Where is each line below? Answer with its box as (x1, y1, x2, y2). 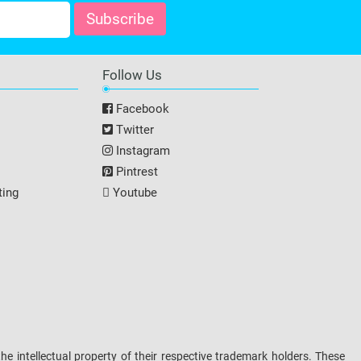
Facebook (113, 102, 169, 116)
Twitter (113, 122, 154, 137)
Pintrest (113, 164, 158, 179)
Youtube (110, 185, 157, 200)
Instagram (113, 143, 170, 158)
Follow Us (102, 67, 162, 83)
